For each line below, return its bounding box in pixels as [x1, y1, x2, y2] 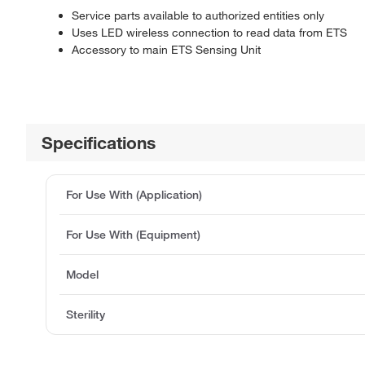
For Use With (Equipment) [66, 227, 200, 243]
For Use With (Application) [66, 187, 202, 203]
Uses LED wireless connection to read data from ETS [72, 25, 347, 41]
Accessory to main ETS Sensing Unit [72, 42, 261, 58]
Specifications [42, 132, 156, 154]
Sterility [66, 307, 105, 323]
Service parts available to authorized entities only [72, 8, 324, 24]
